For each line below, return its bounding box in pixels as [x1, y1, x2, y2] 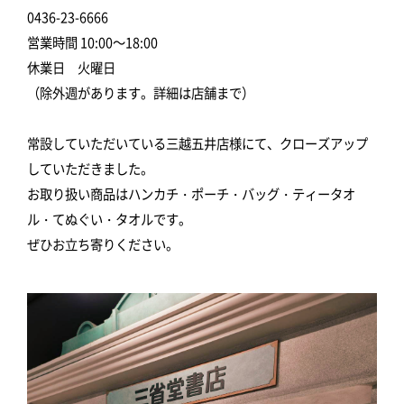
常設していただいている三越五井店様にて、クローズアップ [27, 133, 368, 152]
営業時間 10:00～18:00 [27, 32, 158, 51]
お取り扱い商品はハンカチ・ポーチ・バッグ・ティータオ [27, 183, 355, 203]
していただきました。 [27, 158, 153, 178]
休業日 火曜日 [27, 57, 115, 77]
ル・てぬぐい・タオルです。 [27, 208, 191, 228]
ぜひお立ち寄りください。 [27, 234, 179, 253]
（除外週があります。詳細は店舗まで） [27, 82, 254, 102]
